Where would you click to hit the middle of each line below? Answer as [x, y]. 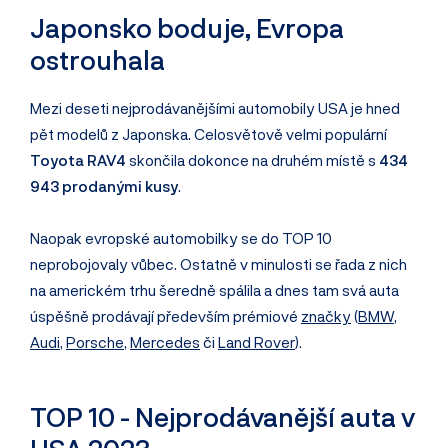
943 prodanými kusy [104, 186]
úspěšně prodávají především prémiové [165, 316]
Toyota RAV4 [78, 160]
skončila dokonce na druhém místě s [252, 160]
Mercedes [165, 342]
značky [326, 316]
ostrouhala [97, 59]
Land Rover [256, 342]
